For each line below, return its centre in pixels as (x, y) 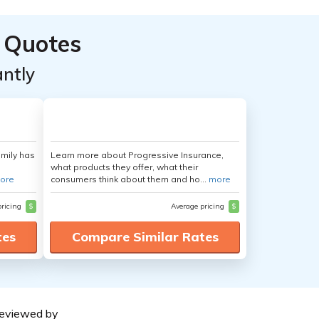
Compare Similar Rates (145, 237)
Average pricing (199, 206)
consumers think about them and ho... (130, 179)
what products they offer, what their (124, 167)
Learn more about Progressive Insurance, (137, 155)
